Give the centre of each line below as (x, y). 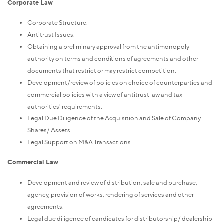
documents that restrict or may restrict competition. (102, 70)
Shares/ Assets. (50, 130)
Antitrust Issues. (51, 35)
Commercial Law (33, 162)
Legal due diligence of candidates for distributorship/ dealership (120, 218)
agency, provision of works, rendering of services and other (111, 194)
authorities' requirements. (65, 106)
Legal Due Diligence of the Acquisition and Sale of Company (114, 118)
